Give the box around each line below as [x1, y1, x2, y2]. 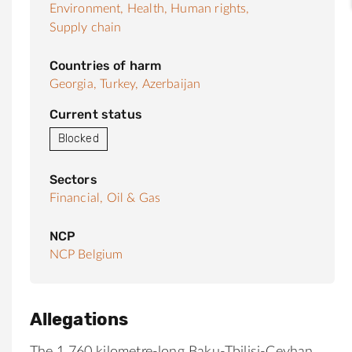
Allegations [29, 308, 129, 330]
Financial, [49, 191, 104, 204]
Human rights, [170, 2, 250, 15]
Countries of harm [49, 57, 162, 73]
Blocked [57, 131, 99, 145]
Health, [126, 2, 168, 15]
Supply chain [49, 20, 122, 34]
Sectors [49, 171, 97, 187]
